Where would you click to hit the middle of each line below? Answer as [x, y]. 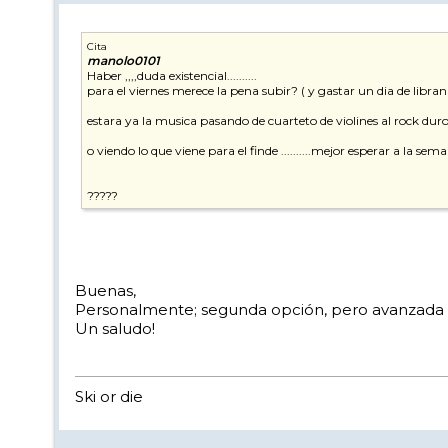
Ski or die [109, 397]
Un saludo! [115, 329]
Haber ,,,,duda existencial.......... [172, 76]
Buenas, [105, 291]
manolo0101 [123, 61]
